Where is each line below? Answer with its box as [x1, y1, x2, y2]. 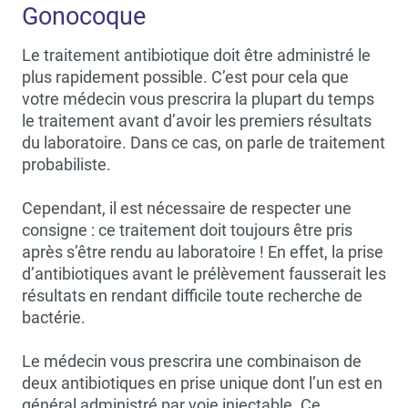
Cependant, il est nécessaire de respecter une [22, 199, 352, 218]
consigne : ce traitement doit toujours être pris [22, 220, 352, 240]
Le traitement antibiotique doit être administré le [22, 46, 371, 65]
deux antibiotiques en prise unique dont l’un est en [22, 373, 382, 393]
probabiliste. [22, 155, 111, 174]
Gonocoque [22, 2, 146, 30]
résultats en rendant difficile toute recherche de [22, 286, 362, 305]
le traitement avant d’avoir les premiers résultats [22, 111, 372, 130]
